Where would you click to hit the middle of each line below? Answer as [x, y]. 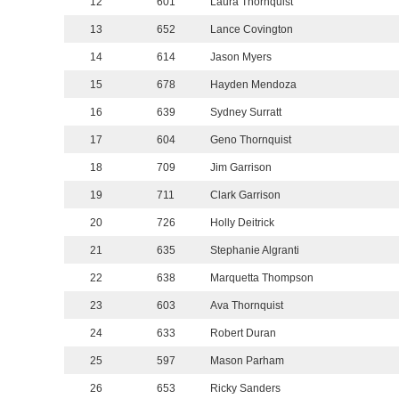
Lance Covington [252, 30]
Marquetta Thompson [262, 278]
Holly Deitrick [242, 223]
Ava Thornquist [247, 306]
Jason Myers [241, 57]
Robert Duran [243, 334]
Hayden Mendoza [253, 85]
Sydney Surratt [246, 113]
